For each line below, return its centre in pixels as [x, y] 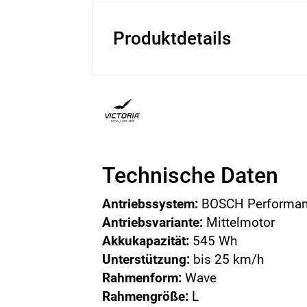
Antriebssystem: [150, 204]
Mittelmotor [239, 222]
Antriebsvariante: [153, 222]
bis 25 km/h [227, 259]
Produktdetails [172, 38]
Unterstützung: [146, 259]
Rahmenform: [142, 278]
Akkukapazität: [146, 241]
